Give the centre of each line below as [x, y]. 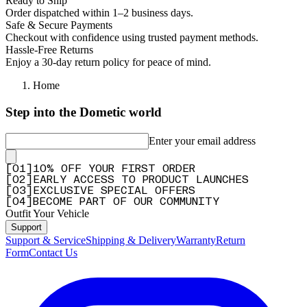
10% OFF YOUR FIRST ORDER [114, 169]
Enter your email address [202, 140]
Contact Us [53, 252]
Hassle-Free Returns [49, 50]
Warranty [196, 240]
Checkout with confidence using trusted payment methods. [132, 38]
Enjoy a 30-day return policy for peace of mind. [108, 62]
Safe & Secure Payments [59, 25]
